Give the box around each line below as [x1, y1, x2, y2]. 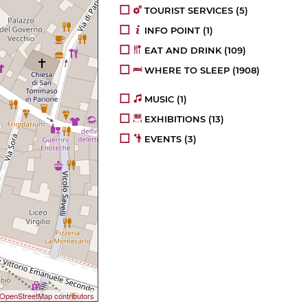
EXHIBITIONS [144, 113, 206, 125]
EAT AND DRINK [144, 45, 222, 56]
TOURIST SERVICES [144, 5, 234, 16]
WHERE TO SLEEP [144, 65, 230, 76]
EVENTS [144, 133, 182, 145]
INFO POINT [144, 25, 201, 36]
